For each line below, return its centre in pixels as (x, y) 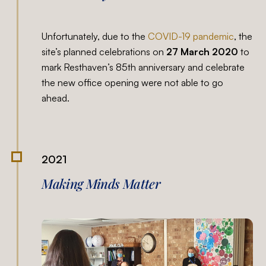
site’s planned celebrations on (104, 52)
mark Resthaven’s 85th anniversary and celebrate (143, 67)
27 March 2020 (202, 52)
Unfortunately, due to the (95, 37)
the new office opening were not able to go (133, 83)
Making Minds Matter (101, 184)
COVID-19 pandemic (191, 37)
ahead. (56, 98)
